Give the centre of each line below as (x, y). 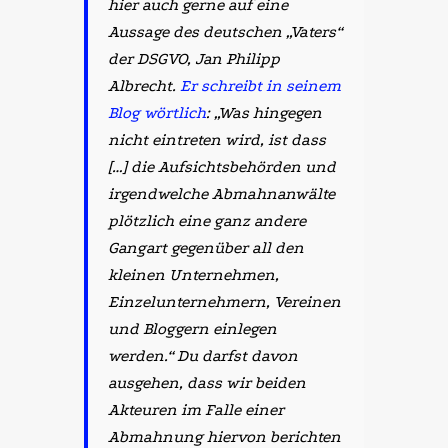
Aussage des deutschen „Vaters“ (225, 32)
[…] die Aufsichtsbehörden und (222, 167)
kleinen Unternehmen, (193, 275)
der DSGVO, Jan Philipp (194, 59)
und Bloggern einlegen (192, 329)
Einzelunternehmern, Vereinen (224, 302)
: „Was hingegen (264, 113)
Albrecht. (144, 86)
